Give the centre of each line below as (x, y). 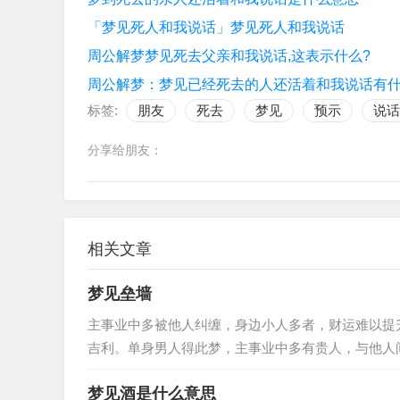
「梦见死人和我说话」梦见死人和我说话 (216, 27)
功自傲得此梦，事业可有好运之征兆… (201, 371)
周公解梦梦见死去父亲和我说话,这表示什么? (229, 56)
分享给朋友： (125, 150)
